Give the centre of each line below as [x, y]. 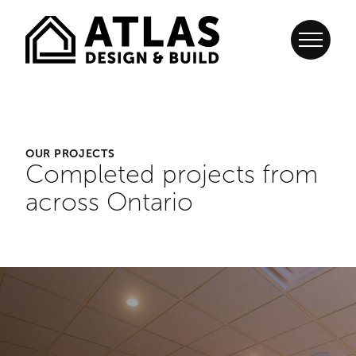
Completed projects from [172, 174]
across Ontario [109, 202]
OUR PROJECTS [70, 153]
